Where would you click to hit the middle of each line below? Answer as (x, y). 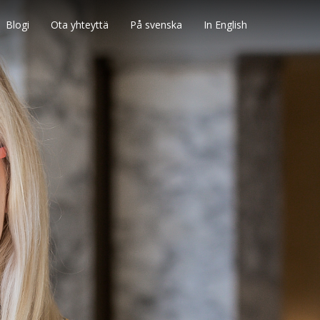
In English (225, 25)
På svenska (156, 25)
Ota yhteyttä (80, 25)
